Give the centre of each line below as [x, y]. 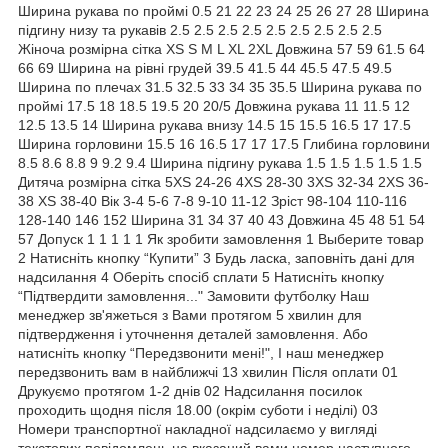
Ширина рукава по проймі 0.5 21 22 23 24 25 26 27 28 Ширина [223, 10]
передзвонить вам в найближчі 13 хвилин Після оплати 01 [208, 371]
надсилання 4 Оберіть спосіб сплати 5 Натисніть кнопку [201, 276]
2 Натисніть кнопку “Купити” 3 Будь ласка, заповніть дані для [216, 257]
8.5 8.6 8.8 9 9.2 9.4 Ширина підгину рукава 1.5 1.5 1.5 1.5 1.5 [220, 162]
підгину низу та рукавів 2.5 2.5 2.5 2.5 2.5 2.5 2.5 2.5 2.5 [200, 29]
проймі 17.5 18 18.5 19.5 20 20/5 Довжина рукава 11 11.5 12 [214, 105]
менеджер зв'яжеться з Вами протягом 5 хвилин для [190, 314]
